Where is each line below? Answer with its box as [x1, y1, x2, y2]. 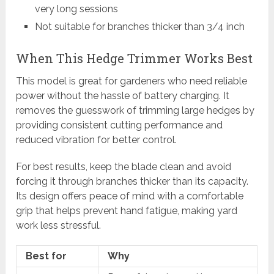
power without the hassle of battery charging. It [16, 90, 230, 102]
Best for [26, 250, 67, 262]
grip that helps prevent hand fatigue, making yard [16, 205, 238, 217]
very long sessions [34, 3, 118, 15]
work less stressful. [16, 220, 102, 232]
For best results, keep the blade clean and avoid [16, 161, 232, 173]
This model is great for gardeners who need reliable [16, 75, 248, 87]
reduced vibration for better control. [16, 134, 177, 146]
